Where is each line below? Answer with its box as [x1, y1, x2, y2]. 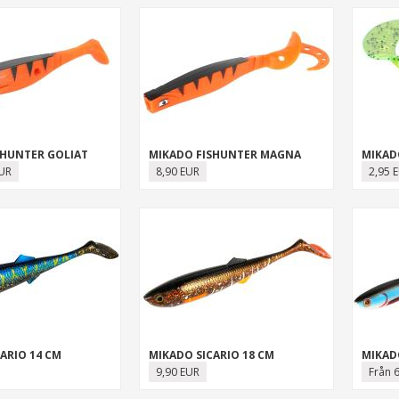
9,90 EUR [155, 364, 199, 379]
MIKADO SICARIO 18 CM [148, 347, 274, 362]
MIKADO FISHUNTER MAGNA [148, 147, 301, 162]
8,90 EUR [155, 164, 199, 179]
